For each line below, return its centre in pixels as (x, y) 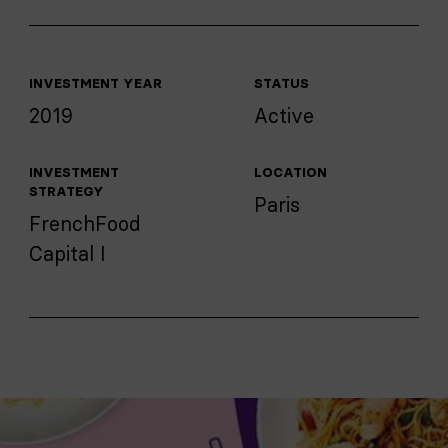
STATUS (281, 83)
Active (284, 115)
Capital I (67, 253)
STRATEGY (66, 191)
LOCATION (290, 172)
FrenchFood (85, 223)
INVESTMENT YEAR (95, 83)
